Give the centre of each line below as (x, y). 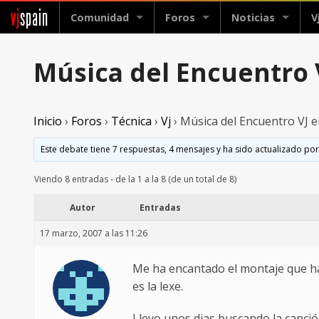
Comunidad (100, 17)
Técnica (131, 121)
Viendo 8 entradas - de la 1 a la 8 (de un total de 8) (135, 179)
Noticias (253, 17)
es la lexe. (158, 287)
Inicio (48, 121)
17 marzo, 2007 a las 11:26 (94, 234)
